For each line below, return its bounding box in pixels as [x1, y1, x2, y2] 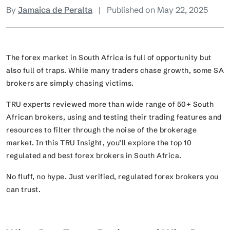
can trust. [6, 184, 43, 194]
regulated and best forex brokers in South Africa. [6, 150, 183, 160]
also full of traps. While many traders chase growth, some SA [6, 65, 224, 75]
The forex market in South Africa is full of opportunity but [6, 52, 212, 62]
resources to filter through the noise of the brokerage [6, 125, 197, 135]
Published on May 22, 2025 [107, 4, 208, 15]
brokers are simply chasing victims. [6, 78, 134, 88]
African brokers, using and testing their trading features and [6, 112, 222, 122]
